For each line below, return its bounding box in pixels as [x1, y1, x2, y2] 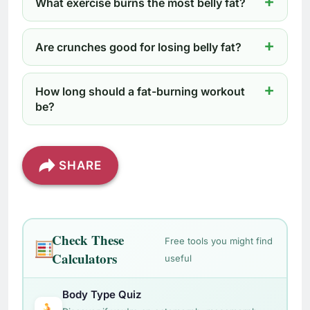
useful [165, 252, 192, 264]
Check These [52, 230, 125, 249]
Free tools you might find [165, 235, 273, 246]
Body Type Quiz [62, 287, 141, 301]
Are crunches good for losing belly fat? [35, 40, 241, 55]
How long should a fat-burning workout [35, 84, 245, 99]
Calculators [52, 248, 118, 268]
